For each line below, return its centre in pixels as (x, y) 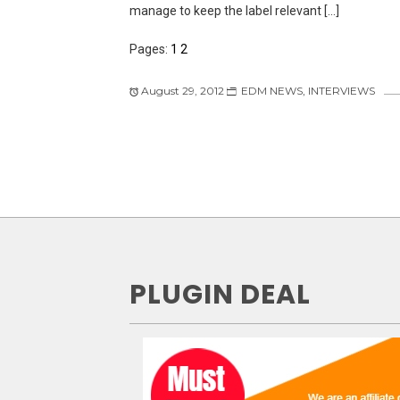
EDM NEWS (271, 90)
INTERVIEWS (341, 90)
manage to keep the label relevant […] (234, 10)
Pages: (150, 49)
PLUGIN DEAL (220, 294)
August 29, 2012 (182, 90)
